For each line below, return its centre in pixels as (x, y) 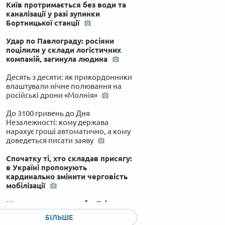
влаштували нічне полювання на (64, 86)
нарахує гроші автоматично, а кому (68, 131)
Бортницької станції (43, 23)
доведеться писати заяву (50, 140)
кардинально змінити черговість (67, 176)
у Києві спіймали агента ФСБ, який (70, 212)
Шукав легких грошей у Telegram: (69, 203)
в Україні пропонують (46, 167)
